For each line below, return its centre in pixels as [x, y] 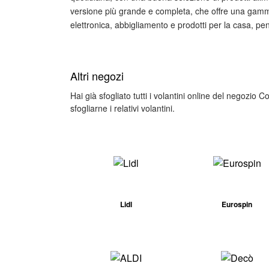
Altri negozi [97, 76]
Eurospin [237, 204]
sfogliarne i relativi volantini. [122, 108]
